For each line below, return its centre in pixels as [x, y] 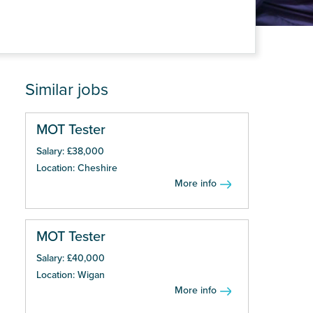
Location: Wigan [71, 275]
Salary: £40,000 [71, 258]
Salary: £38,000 [70, 151]
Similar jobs [67, 90]
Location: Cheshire [77, 168]
